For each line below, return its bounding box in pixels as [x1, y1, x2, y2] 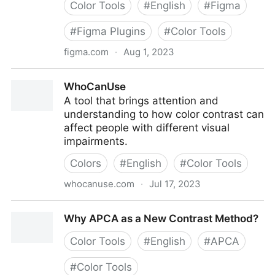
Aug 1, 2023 [123, 46, 174, 58]
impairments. [64, 135, 128, 147]
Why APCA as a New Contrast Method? [64, 212, 258, 225]
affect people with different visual [64, 122, 230, 134]
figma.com [64, 46, 109, 58]
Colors [70, 157, 101, 169]
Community [11, 83, 67, 95]
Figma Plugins [77, 25, 145, 37]
